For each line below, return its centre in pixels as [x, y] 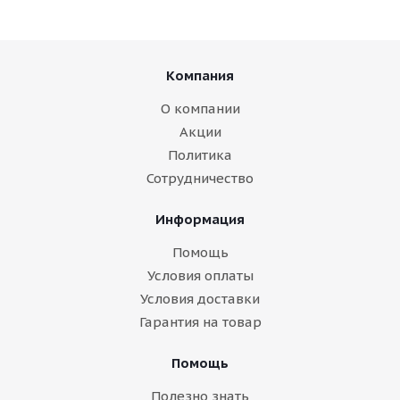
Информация [200, 219]
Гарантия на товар [200, 322]
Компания [200, 75]
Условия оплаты [200, 275]
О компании [200, 108]
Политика [200, 155]
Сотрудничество [200, 178]
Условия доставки [200, 299]
